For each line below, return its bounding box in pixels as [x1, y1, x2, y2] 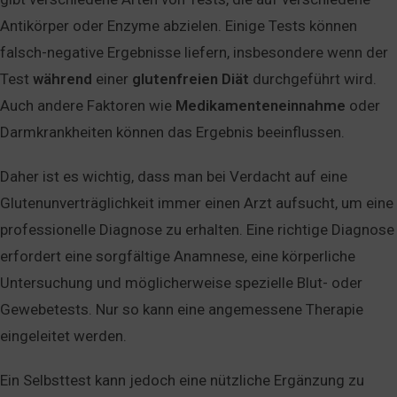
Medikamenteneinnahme [175, 97, 346, 114]
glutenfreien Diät [132, 70, 249, 88]
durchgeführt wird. [249, 70, 377, 88]
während [33, 70, 92, 88]
